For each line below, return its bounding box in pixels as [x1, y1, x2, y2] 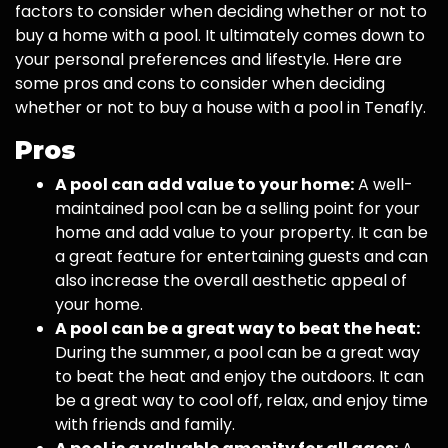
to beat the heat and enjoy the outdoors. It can [55, 365, 424, 389]
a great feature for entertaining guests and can [55, 245, 428, 269]
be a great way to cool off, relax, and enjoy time [55, 389, 428, 413]
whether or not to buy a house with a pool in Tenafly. [15, 96, 426, 120]
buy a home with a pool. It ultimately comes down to [15, 24, 425, 48]
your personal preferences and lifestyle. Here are [15, 48, 402, 72]
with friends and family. [55, 413, 235, 437]
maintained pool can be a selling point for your [55, 197, 420, 221]
